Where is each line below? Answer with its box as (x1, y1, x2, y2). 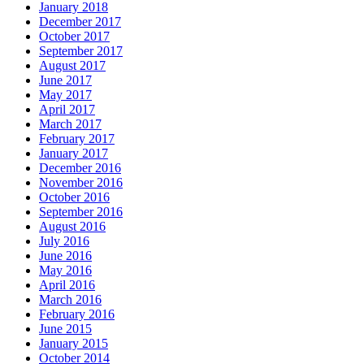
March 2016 (39, 292, 102, 306)
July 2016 (39, 233, 89, 248)
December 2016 (39, 160, 121, 175)
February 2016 (39, 306, 115, 321)
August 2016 (39, 219, 106, 233)
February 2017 (39, 131, 115, 145)
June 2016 (39, 248, 92, 262)
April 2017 (39, 102, 95, 116)
